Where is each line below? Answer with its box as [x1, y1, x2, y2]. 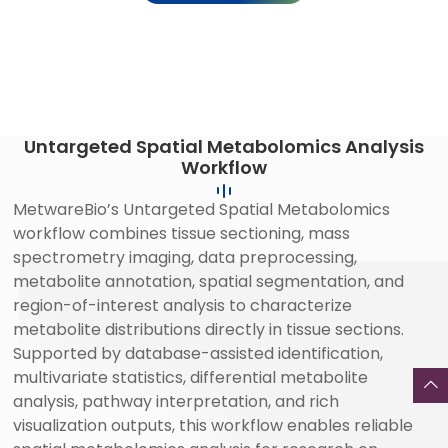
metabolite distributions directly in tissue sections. [13, 318, 405, 342]
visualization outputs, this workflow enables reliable [13, 414, 414, 438]
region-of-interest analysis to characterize [13, 294, 353, 318]
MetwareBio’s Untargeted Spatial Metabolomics [13, 198, 391, 222]
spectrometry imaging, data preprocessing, [13, 246, 358, 270]
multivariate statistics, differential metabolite [13, 366, 369, 390]
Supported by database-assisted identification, [13, 342, 384, 366]
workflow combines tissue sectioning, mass [13, 222, 351, 246]
